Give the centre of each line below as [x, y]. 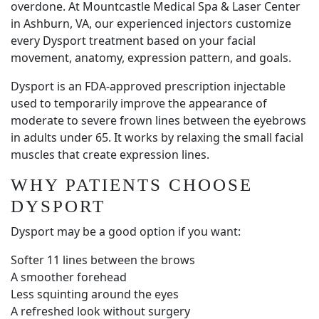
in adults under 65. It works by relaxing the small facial [157, 137]
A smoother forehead [69, 277]
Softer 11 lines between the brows [103, 260]
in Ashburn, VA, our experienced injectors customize [151, 23]
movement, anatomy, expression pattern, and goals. [151, 58]
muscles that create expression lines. [110, 155]
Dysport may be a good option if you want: [126, 231]
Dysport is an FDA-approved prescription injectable [148, 86]
